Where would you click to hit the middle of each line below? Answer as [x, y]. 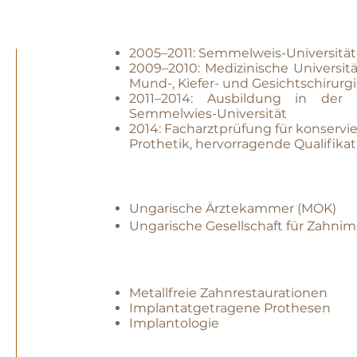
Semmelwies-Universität [208, 114]
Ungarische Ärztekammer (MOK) [233, 208]
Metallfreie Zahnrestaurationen [228, 293]
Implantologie [174, 323]
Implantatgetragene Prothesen [230, 308]
